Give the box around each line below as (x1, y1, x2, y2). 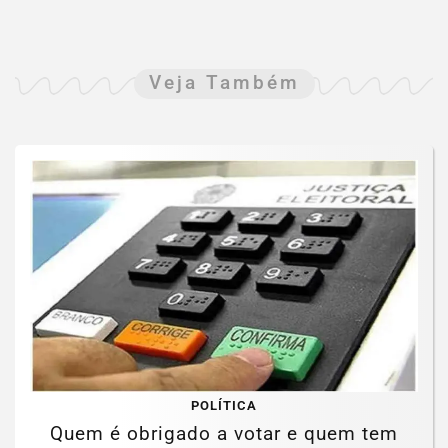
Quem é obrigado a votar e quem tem (50, 421, 398, 445)
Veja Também (148, 71, 300, 95)
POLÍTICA (191, 397, 257, 413)
